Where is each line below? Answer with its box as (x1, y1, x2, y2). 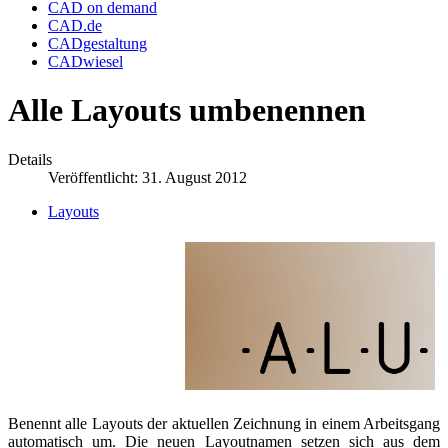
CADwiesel (48, 52, 123, 70)
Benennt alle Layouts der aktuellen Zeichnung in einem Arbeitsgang (8, 414, 440, 432)
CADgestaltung (48, 34, 147, 52)
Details (8, 150, 52, 168)
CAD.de (48, 16, 102, 34)
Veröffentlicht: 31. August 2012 (48, 168, 247, 186)
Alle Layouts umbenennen (8, 92, 366, 129)
